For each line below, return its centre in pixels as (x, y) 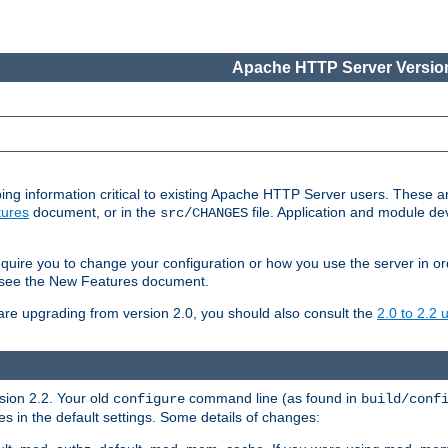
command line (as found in (273, 397)
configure (149, 398)
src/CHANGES (204, 213)
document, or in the (94, 212)
